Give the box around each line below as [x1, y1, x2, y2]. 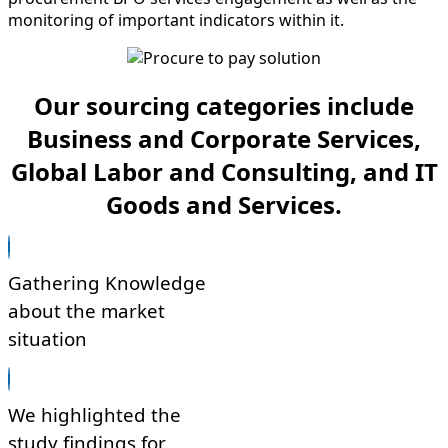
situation [8, 326, 87, 352]
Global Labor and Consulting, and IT [10, 154, 438, 188]
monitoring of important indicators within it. [8, 8, 344, 31]
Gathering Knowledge [8, 270, 206, 296]
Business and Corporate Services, [27, 121, 421, 155]
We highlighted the [8, 401, 181, 427]
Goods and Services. [106, 187, 342, 221]
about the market [8, 298, 165, 324]
